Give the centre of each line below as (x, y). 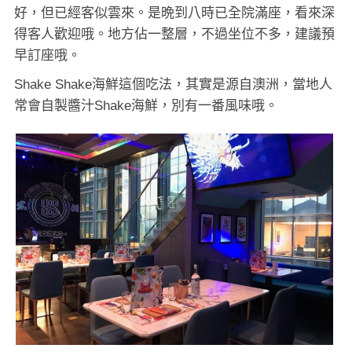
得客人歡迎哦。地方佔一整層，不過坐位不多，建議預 (174, 34)
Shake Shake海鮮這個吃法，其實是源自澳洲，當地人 (173, 84)
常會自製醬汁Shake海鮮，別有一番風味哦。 (146, 105)
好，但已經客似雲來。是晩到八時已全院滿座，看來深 (174, 13)
